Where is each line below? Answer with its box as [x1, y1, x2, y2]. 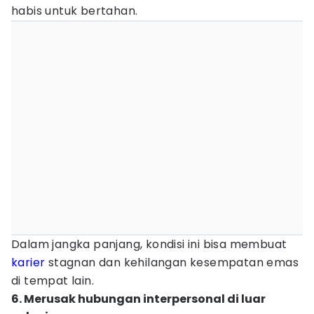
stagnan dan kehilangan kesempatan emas [45, 254, 299, 271]
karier [11, 254, 46, 271]
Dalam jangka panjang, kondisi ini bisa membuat [11, 236, 287, 252]
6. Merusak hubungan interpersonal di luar [11, 291, 266, 307]
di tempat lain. [11, 273, 95, 289]
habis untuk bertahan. [11, 3, 138, 19]
